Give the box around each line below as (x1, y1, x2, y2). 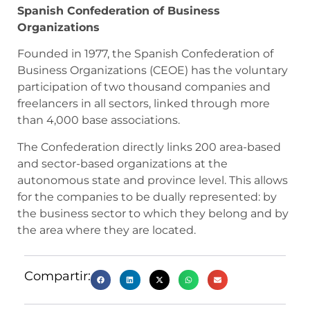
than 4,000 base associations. (17, 113, 180, 127)
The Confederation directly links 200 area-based (17, 140, 281, 154)
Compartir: (24, 268, 91, 284)
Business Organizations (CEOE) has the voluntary (17, 64, 288, 77)
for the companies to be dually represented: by (17, 190, 277, 203)
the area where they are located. (17, 223, 196, 237)
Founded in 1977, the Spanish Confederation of (17, 47, 273, 61)
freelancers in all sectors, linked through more (17, 97, 270, 111)
